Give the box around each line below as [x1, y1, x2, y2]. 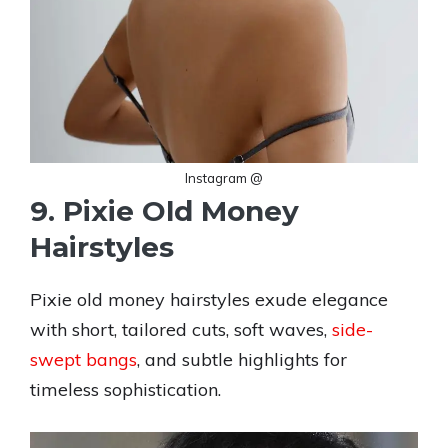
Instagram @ [185, 170, 263, 186]
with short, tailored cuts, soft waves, [30, 318, 332, 341]
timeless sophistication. [30, 378, 221, 401]
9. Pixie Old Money [30, 194, 299, 228]
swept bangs [30, 348, 137, 371]
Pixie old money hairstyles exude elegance [30, 288, 388, 311]
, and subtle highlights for [137, 348, 347, 371]
